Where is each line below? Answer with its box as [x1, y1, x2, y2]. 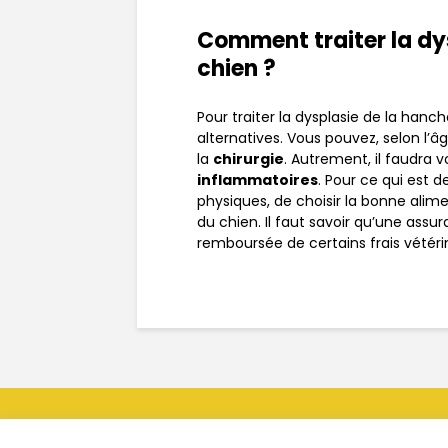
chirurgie [213, 149, 284, 170]
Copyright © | [87, 425, 171, 443]
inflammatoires [197, 170, 318, 191]
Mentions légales [171, 425, 274, 443]
